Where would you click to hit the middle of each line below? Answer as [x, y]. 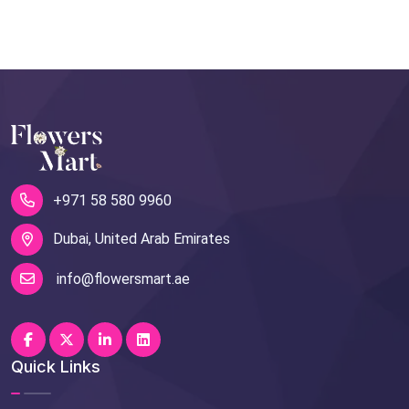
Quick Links [56, 366]
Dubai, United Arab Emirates [142, 239]
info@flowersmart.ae [121, 278]
